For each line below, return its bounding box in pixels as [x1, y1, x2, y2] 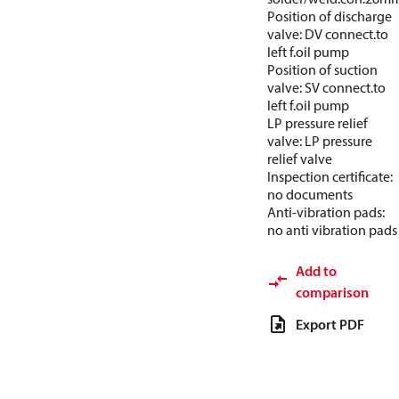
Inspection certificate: [267, 167, 393, 185]
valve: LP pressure [267, 132, 372, 150]
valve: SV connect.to [267, 78, 386, 96]
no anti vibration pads [267, 221, 397, 239]
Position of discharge [267, 7, 392, 25]
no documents [267, 185, 353, 203]
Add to [296, 262, 337, 280]
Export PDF [296, 315, 364, 333]
